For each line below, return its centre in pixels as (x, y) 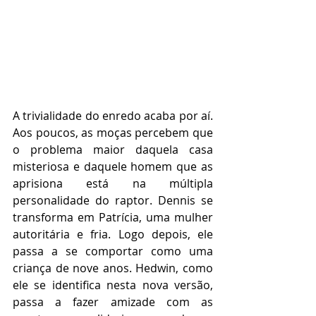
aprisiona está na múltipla (113, 183)
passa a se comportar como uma (113, 251)
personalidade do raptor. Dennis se (113, 200)
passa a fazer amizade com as (113, 302)
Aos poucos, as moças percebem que (113, 132)
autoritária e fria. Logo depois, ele (113, 234)
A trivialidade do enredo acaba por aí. (113, 115)
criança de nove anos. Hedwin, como (113, 268)
